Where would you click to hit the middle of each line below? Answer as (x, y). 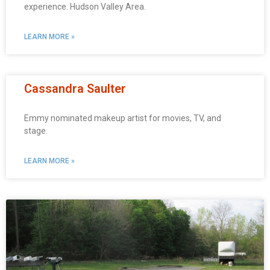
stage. (36, 131)
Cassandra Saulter (75, 89)
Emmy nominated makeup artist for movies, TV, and (123, 118)
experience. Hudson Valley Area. (85, 7)
